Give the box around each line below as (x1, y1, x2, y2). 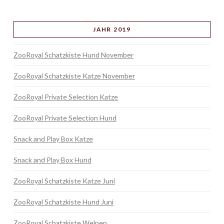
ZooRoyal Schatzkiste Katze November (13, 71, 135, 80)
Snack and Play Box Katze (13, 134, 93, 143)
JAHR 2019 (92, 25, 131, 33)
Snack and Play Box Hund (13, 155, 91, 164)
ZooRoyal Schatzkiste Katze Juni (13, 176, 115, 185)
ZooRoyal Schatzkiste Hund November (13, 50, 133, 59)
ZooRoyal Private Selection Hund (13, 113, 116, 122)
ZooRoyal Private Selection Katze (13, 92, 118, 101)
